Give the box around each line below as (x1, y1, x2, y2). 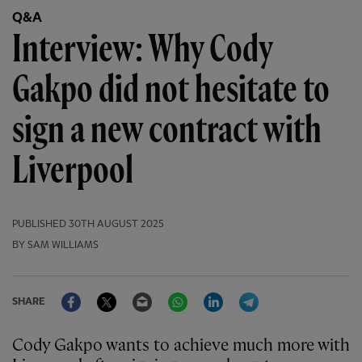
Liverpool (12, 150, 133, 192)
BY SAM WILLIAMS (12, 240, 99, 251)
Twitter (116, 285, 158, 300)
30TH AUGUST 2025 (69, 219, 164, 230)
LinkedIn (223, 285, 272, 300)
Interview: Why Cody (12, 29, 272, 71)
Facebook (81, 285, 136, 300)
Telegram (259, 285, 313, 300)
